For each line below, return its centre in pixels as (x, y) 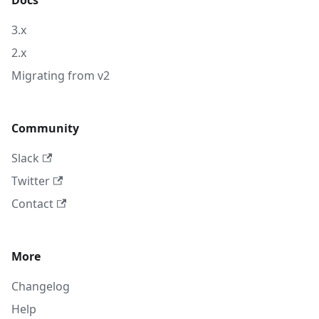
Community (45, 128)
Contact (32, 204)
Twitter (31, 181)
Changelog (41, 286)
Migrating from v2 (61, 75)
